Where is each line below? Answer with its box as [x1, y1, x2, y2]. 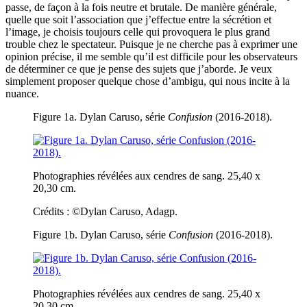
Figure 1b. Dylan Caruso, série [33, 229, 169, 241]
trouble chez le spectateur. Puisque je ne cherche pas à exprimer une [5, 38, 297, 51]
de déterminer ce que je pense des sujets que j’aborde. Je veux [5, 63, 272, 75]
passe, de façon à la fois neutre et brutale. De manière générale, [5, 1, 277, 14]
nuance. [5, 88, 39, 100]
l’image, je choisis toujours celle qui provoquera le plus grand [5, 26, 270, 38]
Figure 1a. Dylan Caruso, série [33, 111, 168, 123]
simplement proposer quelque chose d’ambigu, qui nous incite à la [5, 75, 290, 88]
